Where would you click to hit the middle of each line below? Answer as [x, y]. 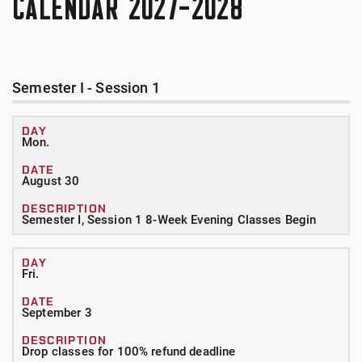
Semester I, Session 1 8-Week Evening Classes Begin [169, 220]
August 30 [51, 181]
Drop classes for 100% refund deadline [129, 351]
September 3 [57, 313]
